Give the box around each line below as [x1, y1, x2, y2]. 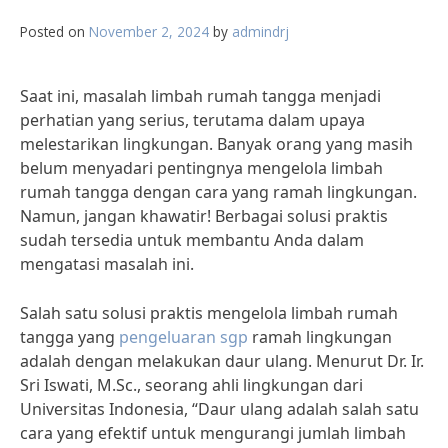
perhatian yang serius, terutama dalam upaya [20, 109, 365, 131]
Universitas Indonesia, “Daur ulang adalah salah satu [20, 398, 419, 420]
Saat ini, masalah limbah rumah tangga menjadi [20, 85, 381, 107]
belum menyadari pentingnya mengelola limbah [20, 157, 383, 179]
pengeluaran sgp [119, 326, 248, 348]
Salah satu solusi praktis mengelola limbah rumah [20, 302, 398, 324]
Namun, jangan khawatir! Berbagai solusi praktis [20, 205, 388, 227]
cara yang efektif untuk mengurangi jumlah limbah [20, 422, 406, 444]
